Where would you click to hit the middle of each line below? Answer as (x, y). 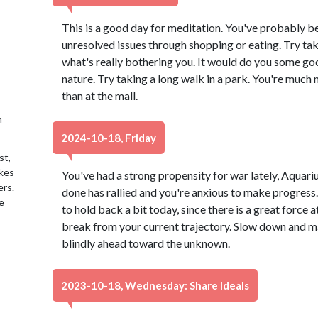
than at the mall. (99, 95)
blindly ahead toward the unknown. (146, 243)
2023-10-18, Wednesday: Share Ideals (155, 285)
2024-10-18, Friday (109, 138)
